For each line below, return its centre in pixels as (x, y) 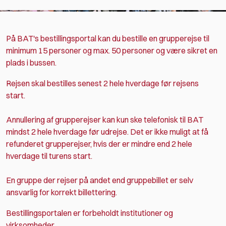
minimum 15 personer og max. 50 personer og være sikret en (112, 50)
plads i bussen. (31, 62)
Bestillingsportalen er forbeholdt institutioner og (90, 213)
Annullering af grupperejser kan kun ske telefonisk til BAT (105, 119)
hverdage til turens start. (50, 156)
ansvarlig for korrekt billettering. (62, 192)
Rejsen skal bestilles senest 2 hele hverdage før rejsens (102, 83)
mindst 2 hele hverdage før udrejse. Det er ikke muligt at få (107, 131)
